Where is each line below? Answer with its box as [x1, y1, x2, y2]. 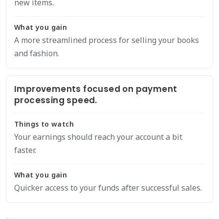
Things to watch [14, 119, 74, 129]
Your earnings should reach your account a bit [14, 131, 182, 142]
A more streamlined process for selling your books [14, 35, 199, 45]
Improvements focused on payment [14, 83, 177, 95]
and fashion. [14, 48, 59, 59]
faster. [14, 145, 36, 155]
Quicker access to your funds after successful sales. [14, 182, 202, 193]
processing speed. [14, 94, 97, 106]
